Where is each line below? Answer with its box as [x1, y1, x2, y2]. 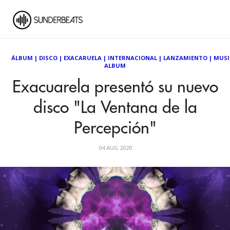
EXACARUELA [64, 54, 102, 62]
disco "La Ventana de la [33, 100, 197, 116]
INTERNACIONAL [108, 54, 158, 62]
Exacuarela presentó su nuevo [12, 79, 218, 95]
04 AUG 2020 [98, 144, 132, 151]
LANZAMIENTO [163, 54, 208, 62]
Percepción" [73, 120, 157, 137]
